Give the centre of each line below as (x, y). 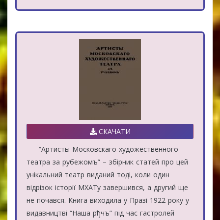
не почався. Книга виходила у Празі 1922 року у (108, 200)
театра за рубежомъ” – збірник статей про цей (107, 162)
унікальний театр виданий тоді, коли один (98, 174)
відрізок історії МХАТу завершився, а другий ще (107, 187)
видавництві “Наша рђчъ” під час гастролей (100, 213)
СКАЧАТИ (113, 131)
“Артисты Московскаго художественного (102, 149)
